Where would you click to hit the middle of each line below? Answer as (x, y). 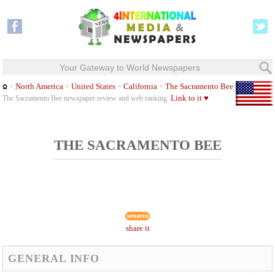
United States (94, 87)
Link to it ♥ (190, 98)
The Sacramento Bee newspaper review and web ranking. (87, 99)
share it (137, 229)
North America (40, 87)
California (140, 87)
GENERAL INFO (54, 258)
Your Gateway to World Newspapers (130, 68)
